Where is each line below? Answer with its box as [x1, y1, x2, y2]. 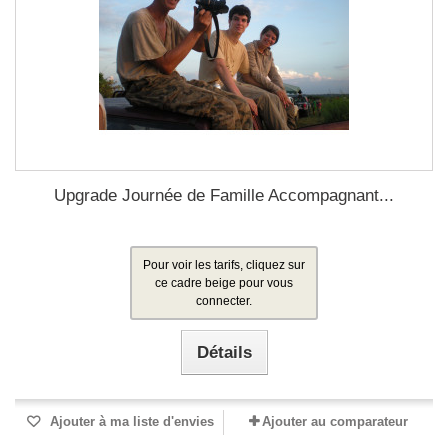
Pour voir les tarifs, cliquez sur [143, 258, 305, 272]
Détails [196, 343, 252, 362]
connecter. [196, 294, 252, 308]
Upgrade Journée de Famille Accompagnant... [54, 186, 394, 205]
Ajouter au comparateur [262, 414, 408, 429]
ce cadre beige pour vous [155, 276, 293, 290]
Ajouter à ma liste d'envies [46, 414, 214, 429]
